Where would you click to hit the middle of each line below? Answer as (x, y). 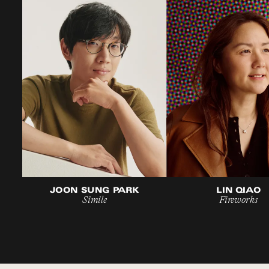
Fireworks (239, 199)
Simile (95, 199)
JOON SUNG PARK (95, 191)
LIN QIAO (239, 191)
